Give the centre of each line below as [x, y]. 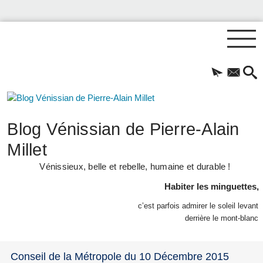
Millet [27, 150]
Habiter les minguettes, [211, 186]
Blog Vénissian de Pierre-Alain [123, 129]
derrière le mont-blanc [222, 218]
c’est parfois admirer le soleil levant [198, 205]
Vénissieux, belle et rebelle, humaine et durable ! [135, 166]
